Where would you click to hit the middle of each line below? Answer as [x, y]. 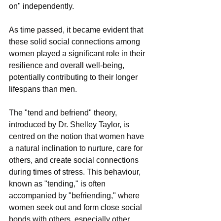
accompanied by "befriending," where [75, 196]
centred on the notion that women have [77, 137]
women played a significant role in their [78, 54]
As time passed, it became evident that [77, 30]
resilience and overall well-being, [68, 66]
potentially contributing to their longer [74, 77]
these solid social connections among [75, 42]
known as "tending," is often [58, 184]
